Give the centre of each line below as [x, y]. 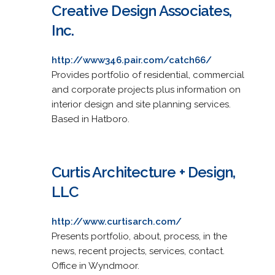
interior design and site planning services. [141, 104]
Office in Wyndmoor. [95, 265]
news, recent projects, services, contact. [138, 251]
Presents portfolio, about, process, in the [139, 236]
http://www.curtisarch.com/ [116, 221]
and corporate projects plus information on [146, 89]
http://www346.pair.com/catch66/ [131, 60]
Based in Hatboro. [90, 119]
